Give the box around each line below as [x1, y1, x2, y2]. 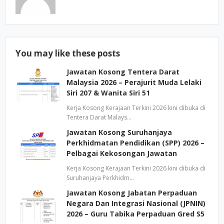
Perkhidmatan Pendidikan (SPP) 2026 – [66, 138, 204, 147]
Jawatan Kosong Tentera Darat [66, 67, 179, 76]
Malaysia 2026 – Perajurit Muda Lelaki [66, 77, 201, 87]
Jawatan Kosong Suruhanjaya [66, 127, 172, 137]
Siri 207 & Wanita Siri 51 [66, 88, 150, 97]
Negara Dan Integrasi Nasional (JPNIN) [66, 198, 205, 208]
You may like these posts [15, 47, 120, 59]
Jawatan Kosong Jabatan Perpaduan [66, 188, 197, 197]
